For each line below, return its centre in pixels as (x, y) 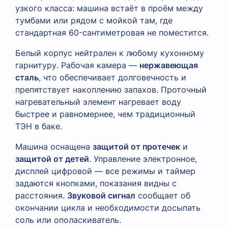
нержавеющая (169, 65)
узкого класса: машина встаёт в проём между (109, 8)
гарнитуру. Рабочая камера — (77, 65)
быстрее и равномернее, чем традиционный (105, 114)
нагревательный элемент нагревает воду (98, 102)
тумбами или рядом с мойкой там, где (94, 20)
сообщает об (163, 195)
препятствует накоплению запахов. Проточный (111, 89)
